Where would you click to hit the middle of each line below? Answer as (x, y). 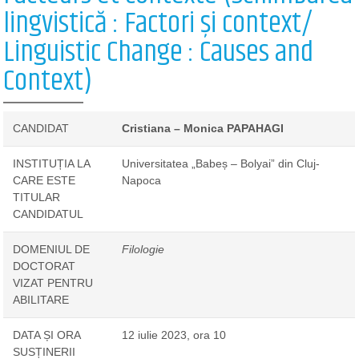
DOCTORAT (44, 266)
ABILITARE (40, 299)
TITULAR (36, 197)
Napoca (141, 180)
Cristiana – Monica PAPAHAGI (202, 128)
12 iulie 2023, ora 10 (173, 335)
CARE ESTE (44, 180)
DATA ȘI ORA (46, 335)
